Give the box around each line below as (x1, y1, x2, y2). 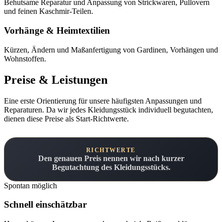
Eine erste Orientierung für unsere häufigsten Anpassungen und (4, 96, 202, 105)
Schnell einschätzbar (4, 199, 87, 210)
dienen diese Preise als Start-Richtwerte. (4, 114, 129, 123)
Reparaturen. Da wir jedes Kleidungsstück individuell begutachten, (4, 105, 213, 114)
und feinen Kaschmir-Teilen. (4, 7, 93, 16)
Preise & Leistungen (4, 73, 108, 86)
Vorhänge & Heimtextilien (4, 25, 110, 36)
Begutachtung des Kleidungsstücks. (52, 163, 170, 171)
